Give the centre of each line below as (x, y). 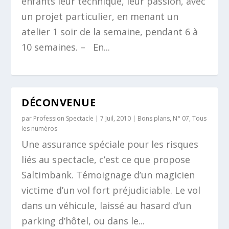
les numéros (40, 129)
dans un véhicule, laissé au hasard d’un (107, 205)
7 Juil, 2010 (116, 118)
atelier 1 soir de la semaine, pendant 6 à (110, 32)
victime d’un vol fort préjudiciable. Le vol (111, 190)
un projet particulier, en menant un (100, 16)
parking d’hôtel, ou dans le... (83, 221)
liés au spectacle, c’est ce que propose (106, 159)
